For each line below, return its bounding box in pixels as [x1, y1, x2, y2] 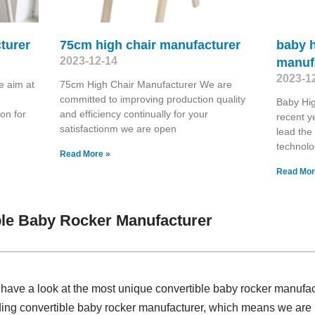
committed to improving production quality [59, 93, 245, 105]
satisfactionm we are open [59, 122, 176, 134]
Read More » [59, 148, 110, 159]
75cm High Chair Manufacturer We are [59, 78, 232, 90]
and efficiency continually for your [59, 108, 208, 120]
